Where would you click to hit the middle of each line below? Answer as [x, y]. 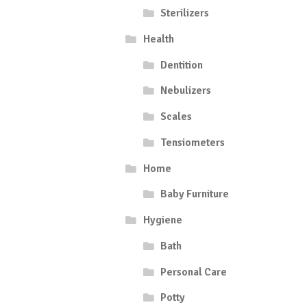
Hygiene [162, 220]
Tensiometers [193, 142]
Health [158, 39]
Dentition [182, 65]
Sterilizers [185, 13]
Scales [176, 117]
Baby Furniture [195, 194]
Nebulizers [186, 91]
